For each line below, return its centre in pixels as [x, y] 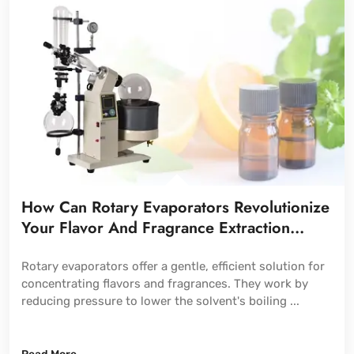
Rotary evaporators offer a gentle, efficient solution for [173, 267]
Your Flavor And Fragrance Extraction [156, 228]
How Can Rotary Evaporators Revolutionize [175, 208]
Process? [54, 249]
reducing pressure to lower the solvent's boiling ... [160, 301]
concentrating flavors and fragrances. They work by [165, 284]
